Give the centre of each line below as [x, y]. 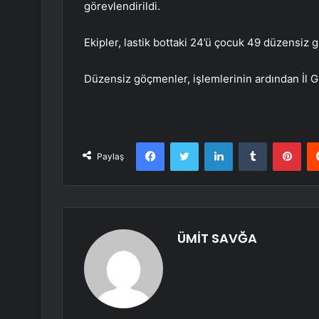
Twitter [214, 142]
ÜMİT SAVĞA [217, 239]
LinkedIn [251, 142]
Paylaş [110, 157]
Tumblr [281, 142]
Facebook [185, 142]
